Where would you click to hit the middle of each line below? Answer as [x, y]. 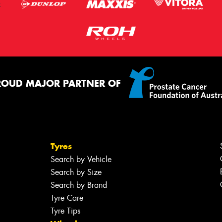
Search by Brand [79, 185]
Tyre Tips [65, 211]
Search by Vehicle [81, 159]
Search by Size [76, 172]
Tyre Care [67, 198]
